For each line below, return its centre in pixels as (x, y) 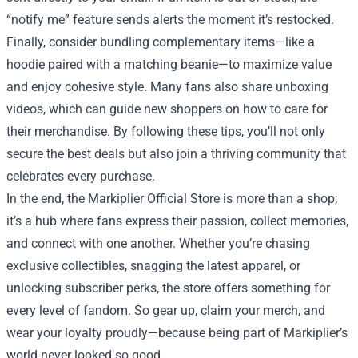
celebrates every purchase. (81, 176)
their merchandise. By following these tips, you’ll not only (166, 131)
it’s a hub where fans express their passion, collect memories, (177, 221)
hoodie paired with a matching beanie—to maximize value (169, 64)
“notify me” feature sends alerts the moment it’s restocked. (170, 20)
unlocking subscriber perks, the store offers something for (168, 288)
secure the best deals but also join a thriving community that (176, 154)
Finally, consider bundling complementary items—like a (161, 42)
